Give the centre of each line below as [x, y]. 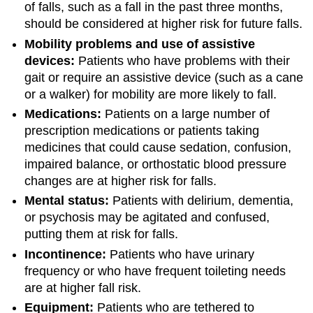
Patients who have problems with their [183, 60]
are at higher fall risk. [83, 287]
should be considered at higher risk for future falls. [164, 24]
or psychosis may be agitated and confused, [147, 218]
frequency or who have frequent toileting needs [155, 271]
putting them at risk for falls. [102, 234]
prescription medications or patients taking [142, 131]
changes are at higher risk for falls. [121, 181]
